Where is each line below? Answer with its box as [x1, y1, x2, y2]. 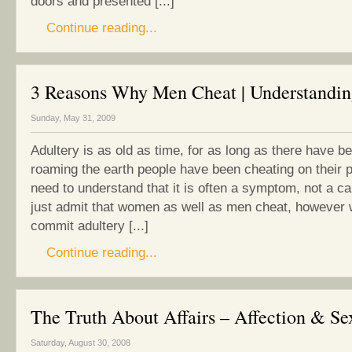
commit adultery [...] [31, 218, 148, 233]
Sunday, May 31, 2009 [31, 113, 115, 123]
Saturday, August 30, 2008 [31, 338, 130, 347]
